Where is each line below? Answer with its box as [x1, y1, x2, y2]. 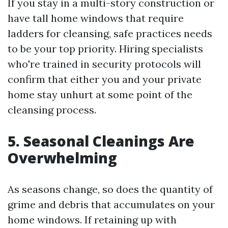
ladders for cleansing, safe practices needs [8, 27, 212, 40]
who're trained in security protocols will [8, 58, 201, 70]
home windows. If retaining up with [8, 213, 177, 226]
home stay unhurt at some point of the [8, 88, 192, 101]
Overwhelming [8, 148, 117, 167]
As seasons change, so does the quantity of [8, 183, 213, 195]
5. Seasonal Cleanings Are [8, 131, 194, 151]
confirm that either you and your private [8, 73, 202, 85]
